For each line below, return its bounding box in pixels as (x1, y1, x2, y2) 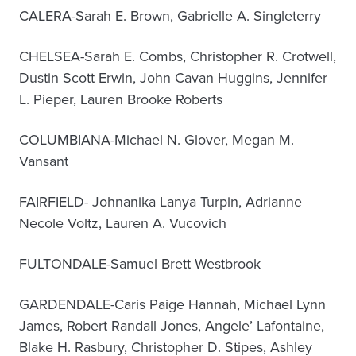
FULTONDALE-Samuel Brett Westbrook (19, 253, 261, 274)
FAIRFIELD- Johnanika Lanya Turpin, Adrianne (19, 192, 302, 212)
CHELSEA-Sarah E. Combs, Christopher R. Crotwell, (19, 46, 336, 67)
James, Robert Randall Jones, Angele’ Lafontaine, (19, 315, 324, 336)
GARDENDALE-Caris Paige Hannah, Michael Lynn (19, 294, 326, 315)
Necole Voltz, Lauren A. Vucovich (19, 213, 226, 234)
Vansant (19, 151, 68, 172)
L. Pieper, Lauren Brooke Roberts (19, 89, 222, 110)
